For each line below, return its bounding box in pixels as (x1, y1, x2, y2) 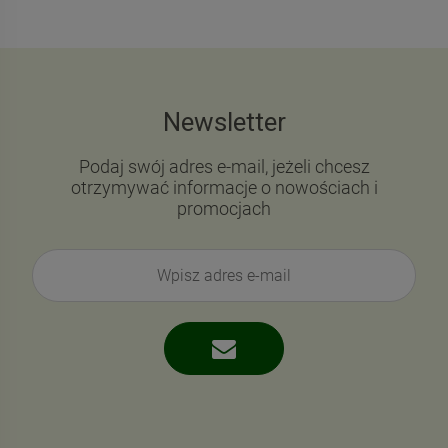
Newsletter (162, 107, 286, 137)
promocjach (177, 198, 271, 219)
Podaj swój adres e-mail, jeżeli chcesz (78, 156, 370, 177)
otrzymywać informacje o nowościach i (70, 177, 378, 198)
